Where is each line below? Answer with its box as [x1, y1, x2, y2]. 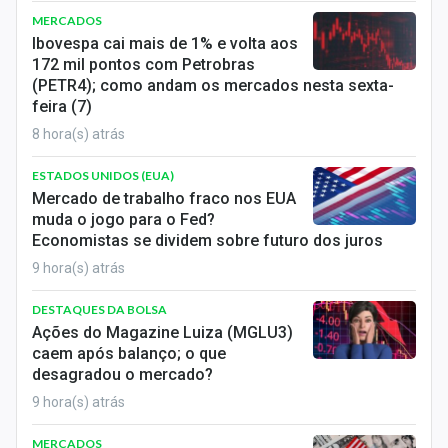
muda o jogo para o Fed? [32, 210, 215, 229]
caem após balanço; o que [32, 344, 226, 363]
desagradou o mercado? [32, 365, 213, 384]
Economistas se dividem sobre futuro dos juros [32, 231, 383, 250]
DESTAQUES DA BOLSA [32, 302, 167, 317]
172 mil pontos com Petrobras [32, 55, 255, 74]
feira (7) [32, 97, 92, 116]
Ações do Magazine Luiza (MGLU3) [32, 323, 293, 342]
